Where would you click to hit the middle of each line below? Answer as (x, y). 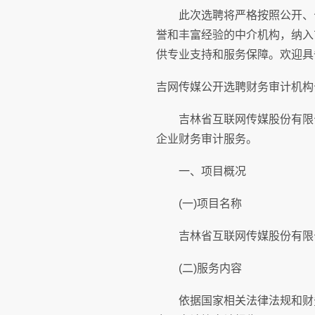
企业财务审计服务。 (207, 139)
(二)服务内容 (199, 268)
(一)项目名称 (199, 204)
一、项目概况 (201, 171)
